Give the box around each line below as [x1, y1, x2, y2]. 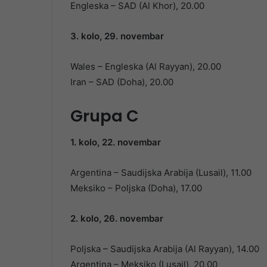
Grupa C [70, 104, 139, 127]
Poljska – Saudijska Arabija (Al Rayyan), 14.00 [70, 243, 259, 255]
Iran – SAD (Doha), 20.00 [70, 76, 173, 88]
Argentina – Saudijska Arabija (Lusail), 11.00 [70, 167, 252, 179]
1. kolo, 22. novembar [70, 136, 161, 148]
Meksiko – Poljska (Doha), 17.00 [70, 182, 202, 194]
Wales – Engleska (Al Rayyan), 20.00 [70, 60, 221, 72]
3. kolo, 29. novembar [70, 30, 164, 42]
